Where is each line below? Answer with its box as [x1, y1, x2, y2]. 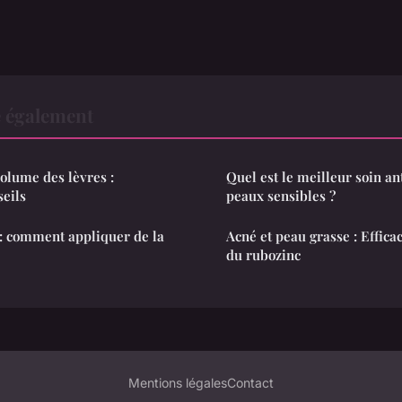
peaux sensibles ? [226, 186, 336, 205]
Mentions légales [128, 374, 227, 390]
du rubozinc [226, 245, 301, 264]
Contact [227, 374, 274, 390]
